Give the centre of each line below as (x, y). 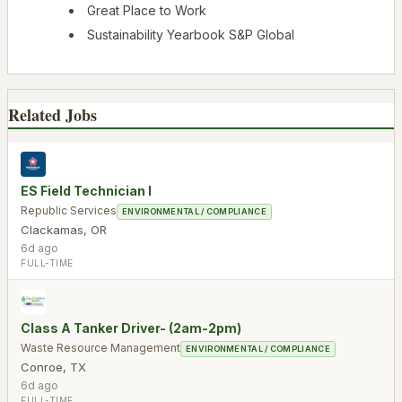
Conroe (42, 367)
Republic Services (69, 210)
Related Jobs (52, 114)
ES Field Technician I (86, 190)
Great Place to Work (147, 11)
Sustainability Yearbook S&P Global (191, 35)
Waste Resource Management (100, 347)
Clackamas (52, 229)
